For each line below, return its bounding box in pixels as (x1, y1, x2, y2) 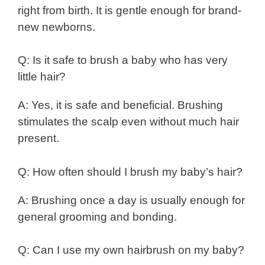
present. (18, 132, 59, 145)
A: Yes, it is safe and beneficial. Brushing (18, 99, 223, 112)
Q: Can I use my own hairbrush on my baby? (18, 244, 244, 257)
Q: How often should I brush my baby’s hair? (18, 165, 243, 178)
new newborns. (18, 20, 95, 33)
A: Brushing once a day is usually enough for (18, 193, 245, 206)
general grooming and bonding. (18, 210, 177, 223)
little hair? (18, 70, 66, 83)
